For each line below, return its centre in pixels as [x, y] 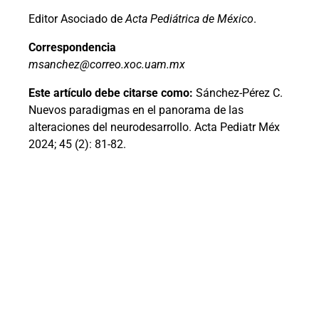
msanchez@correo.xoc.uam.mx [107, 65]
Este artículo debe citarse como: [111, 93]
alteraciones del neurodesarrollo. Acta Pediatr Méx [154, 127]
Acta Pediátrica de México [189, 19]
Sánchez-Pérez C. [238, 93]
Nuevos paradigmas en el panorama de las [136, 110]
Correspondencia [72, 48]
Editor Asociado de [77, 19]
